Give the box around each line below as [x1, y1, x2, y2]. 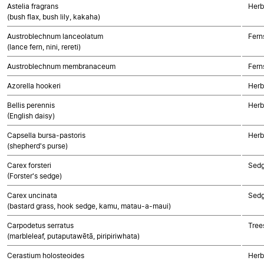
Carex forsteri [7, 161, 51, 170]
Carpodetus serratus [7, 221, 74, 230]
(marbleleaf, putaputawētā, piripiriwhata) [7, 232, 140, 240]
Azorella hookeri [7, 81, 61, 90]
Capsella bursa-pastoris [7, 131, 85, 140]
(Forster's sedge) [7, 171, 62, 180]
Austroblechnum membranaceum [7, 62, 115, 71]
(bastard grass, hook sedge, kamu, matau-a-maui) [7, 202, 171, 210]
